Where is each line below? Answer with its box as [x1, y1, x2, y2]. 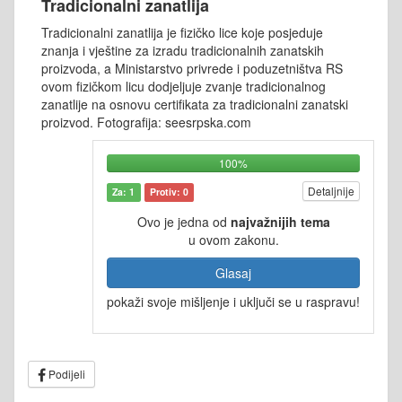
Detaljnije [308, 183, 354, 199]
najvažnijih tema [230, 213, 330, 232]
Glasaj [215, 264, 251, 283]
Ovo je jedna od [136, 213, 231, 232]
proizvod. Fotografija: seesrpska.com [41, 113, 251, 132]
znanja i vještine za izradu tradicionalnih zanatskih [41, 41, 324, 60]
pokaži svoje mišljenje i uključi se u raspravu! [107, 293, 360, 311]
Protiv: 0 [149, 185, 188, 199]
